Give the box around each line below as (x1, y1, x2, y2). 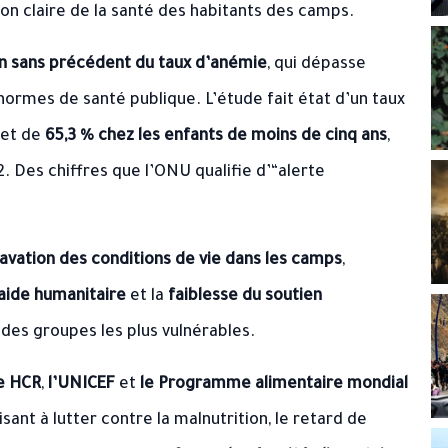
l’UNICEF (48, 376, 115, 394)
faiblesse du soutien (168, 288, 322, 306)
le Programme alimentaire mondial (140, 376, 408, 394)
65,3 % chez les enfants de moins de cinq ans (45, 128, 387, 146)
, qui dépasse (267, 56, 366, 74)
